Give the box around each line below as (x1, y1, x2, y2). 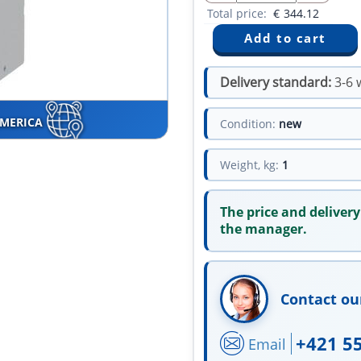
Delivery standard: (220, 73, 331, 92)
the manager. (220, 220, 307, 239)
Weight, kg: (220, 157, 279, 173)
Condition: (220, 116, 276, 132)
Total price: (207, 6, 270, 22)
